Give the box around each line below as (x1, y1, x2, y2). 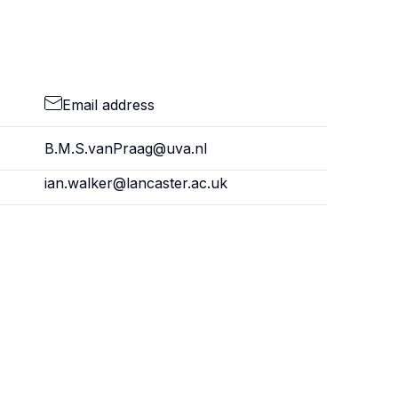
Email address (61, 96, 155, 114)
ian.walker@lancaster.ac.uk (44, 174, 227, 192)
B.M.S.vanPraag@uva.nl (44, 139, 207, 157)
